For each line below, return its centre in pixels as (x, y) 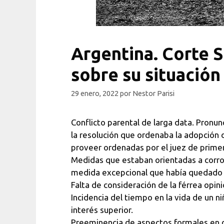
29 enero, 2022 (95, 94)
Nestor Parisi (153, 94)
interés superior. (102, 210)
